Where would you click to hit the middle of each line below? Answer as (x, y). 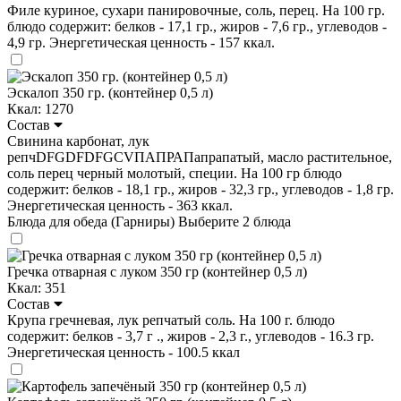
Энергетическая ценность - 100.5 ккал (124, 352)
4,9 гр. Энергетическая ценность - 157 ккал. (141, 42)
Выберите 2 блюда (235, 221)
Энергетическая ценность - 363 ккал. (120, 205)
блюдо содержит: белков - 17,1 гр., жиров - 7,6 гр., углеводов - (197, 26)
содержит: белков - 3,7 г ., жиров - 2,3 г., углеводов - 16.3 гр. (191, 336)
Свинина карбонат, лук (78, 141)
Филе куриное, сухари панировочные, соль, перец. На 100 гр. (196, 10)
